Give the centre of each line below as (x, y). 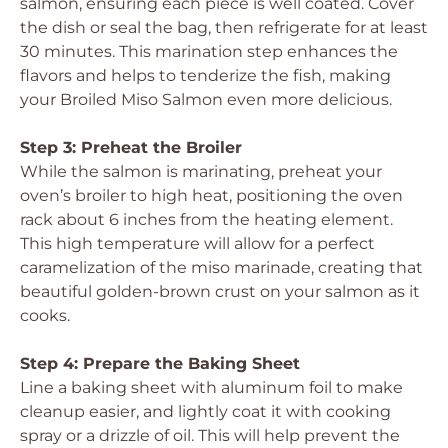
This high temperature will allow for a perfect (197, 243)
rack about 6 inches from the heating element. (206, 219)
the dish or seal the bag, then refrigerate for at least (224, 27)
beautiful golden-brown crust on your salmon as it (220, 291)
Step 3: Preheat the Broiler (131, 147)
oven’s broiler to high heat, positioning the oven (211, 195)
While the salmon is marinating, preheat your (201, 171)
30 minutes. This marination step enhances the (209, 51)
